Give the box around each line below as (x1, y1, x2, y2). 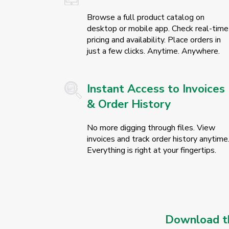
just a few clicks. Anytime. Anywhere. (86, 45, 220, 57)
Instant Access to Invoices (86, 81, 225, 97)
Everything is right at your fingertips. (86, 145, 216, 156)
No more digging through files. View (86, 122, 215, 134)
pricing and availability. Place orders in (86, 34, 221, 46)
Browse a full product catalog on (86, 12, 204, 24)
